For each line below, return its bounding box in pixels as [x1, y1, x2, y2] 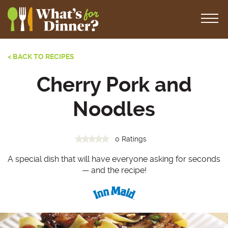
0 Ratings [115, 135, 147, 143]
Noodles [73, 97, 155, 121]
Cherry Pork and [36, 73, 192, 97]
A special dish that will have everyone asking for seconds [8, 154, 220, 164]
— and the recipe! [81, 165, 147, 175]
